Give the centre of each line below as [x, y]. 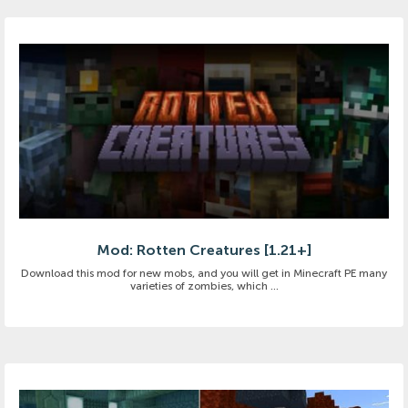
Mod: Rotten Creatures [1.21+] [204, 250]
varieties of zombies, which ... [204, 286]
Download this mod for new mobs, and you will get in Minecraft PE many [204, 273]
